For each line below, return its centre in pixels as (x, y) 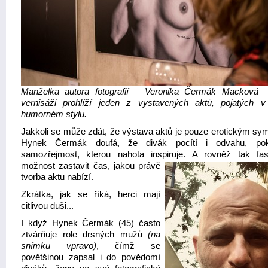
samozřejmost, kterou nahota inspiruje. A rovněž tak (139, 154)
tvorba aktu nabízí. (57, 177)
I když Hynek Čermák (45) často (91, 223)
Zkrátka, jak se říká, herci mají (91, 194)
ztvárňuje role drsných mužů (84, 234)
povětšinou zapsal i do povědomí (91, 257)
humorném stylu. (54, 114)
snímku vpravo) (59, 246)
